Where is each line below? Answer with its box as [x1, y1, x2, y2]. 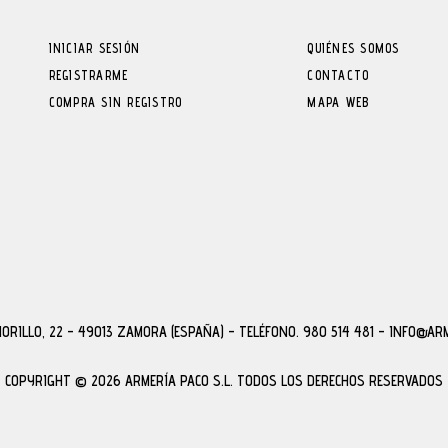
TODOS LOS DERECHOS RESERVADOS [237, 372, 443, 389]
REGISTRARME [48, 68, 129, 83]
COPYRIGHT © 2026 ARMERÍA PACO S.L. [5, 372, 237, 389]
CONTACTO [307, 68, 370, 83]
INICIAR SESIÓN [48, 41, 140, 56]
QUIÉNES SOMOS [307, 41, 400, 56]
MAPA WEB [307, 95, 370, 110]
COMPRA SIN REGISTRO [48, 95, 183, 110]
